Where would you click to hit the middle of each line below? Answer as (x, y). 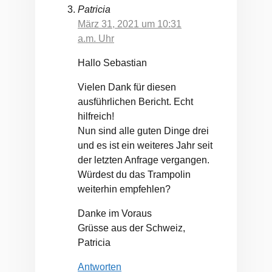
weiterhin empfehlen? (124, 189)
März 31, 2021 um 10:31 (130, 24)
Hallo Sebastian (112, 63)
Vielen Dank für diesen (127, 87)
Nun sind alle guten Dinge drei (143, 131)
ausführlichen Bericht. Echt (135, 102)
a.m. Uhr (96, 39)
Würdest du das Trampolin (134, 175)
